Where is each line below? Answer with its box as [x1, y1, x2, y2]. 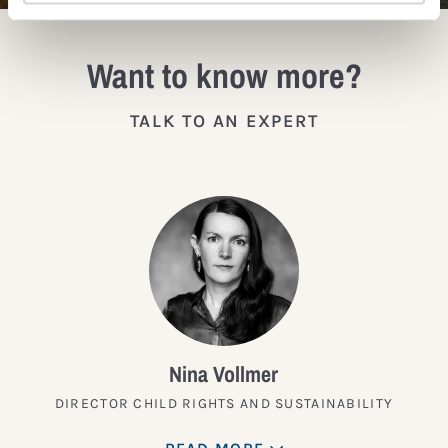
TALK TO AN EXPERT [129, 110, 319, 133]
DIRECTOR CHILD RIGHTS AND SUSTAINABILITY [54, 395, 394, 413]
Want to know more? [86, 53, 362, 100]
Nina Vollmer [169, 359, 279, 390]
